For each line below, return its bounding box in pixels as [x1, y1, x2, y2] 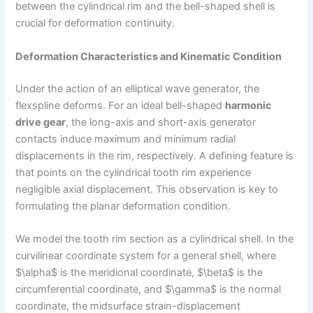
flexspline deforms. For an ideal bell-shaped [15, 99, 226, 112]
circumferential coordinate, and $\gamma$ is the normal [15, 283, 282, 296]
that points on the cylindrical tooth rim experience [15, 166, 252, 179]
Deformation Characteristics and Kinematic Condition [15, 50, 282, 63]
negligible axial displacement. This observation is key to [15, 182, 279, 196]
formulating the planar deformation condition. [15, 199, 231, 212]
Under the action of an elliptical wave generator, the [15, 82, 260, 95]
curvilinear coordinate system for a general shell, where [15, 249, 277, 262]
